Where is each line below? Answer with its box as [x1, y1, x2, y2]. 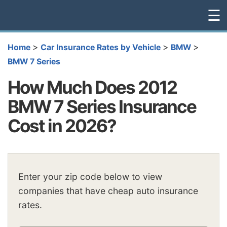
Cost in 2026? [8, 115, 116, 136]
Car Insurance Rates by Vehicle [41, 43, 161, 52]
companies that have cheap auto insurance [18, 185, 198, 197]
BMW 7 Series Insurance [8, 95, 196, 117]
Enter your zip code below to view [18, 171, 162, 182]
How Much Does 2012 [8, 76, 177, 98]
